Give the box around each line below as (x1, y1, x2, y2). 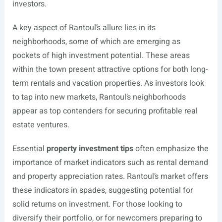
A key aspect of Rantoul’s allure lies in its (12, 22, 156, 34)
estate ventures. (12, 119, 69, 131)
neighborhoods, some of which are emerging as (12, 36, 180, 48)
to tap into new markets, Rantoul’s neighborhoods (12, 91, 186, 104)
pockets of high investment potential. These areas (12, 50, 190, 62)
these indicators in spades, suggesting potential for (12, 184, 193, 197)
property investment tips (46, 143, 133, 155)
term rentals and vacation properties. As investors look (12, 77, 204, 90)
